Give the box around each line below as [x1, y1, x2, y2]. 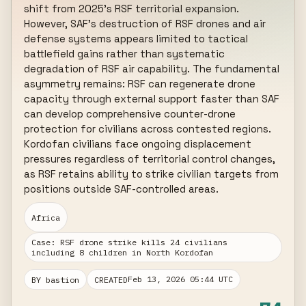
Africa [31, 212, 61, 223]
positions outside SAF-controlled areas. [24, 182, 219, 195]
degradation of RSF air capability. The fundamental [24, 62, 280, 75]
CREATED [94, 274, 128, 285]
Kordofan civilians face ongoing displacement [24, 137, 252, 150]
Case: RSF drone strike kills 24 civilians [31, 237, 228, 247]
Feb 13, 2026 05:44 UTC [128, 274, 234, 284]
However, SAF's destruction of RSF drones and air [24, 17, 266, 30]
